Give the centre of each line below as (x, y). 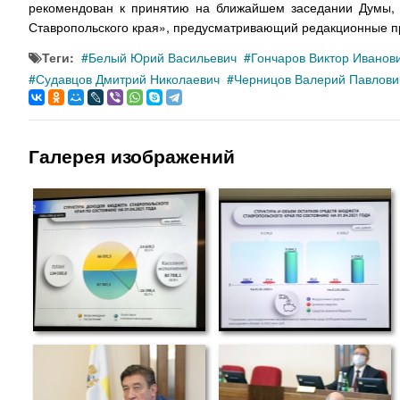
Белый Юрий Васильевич (162, 57)
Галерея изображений (132, 156)
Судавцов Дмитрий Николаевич (128, 79)
